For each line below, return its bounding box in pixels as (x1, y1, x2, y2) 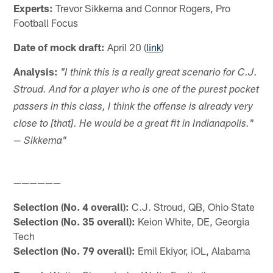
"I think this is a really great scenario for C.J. (60, 68, 258, 79)
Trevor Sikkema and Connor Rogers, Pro (53, 1, 231, 14)
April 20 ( (105, 40, 147, 53)
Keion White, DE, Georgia (135, 214, 250, 227)
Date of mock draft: (13, 40, 105, 53)
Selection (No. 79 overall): (13, 244, 136, 257)
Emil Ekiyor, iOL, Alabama (135, 244, 251, 257)
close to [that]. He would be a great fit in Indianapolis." (13, 119, 254, 130)
